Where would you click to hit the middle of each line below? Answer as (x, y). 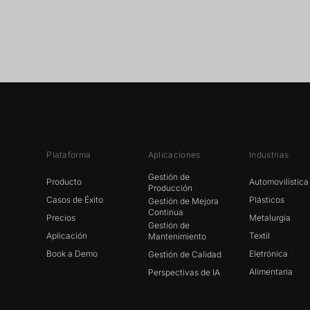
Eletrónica (269, 254)
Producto (64, 182)
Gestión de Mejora (183, 201)
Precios (61, 218)
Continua (165, 212)
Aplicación (67, 236)
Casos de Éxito (75, 200)
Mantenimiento (177, 236)
